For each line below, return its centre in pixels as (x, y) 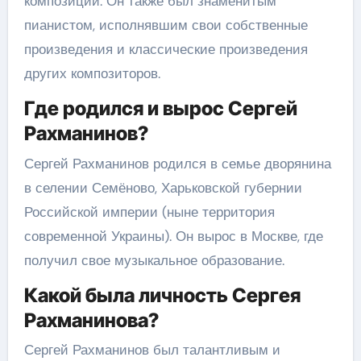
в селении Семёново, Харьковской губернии (163, 187)
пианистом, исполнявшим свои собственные (166, 25)
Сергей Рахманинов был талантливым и (152, 350)
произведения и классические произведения (166, 49)
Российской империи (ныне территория (149, 212)
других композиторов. (92, 73)
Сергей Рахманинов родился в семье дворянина (177, 163)
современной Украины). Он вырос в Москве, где (173, 236)
